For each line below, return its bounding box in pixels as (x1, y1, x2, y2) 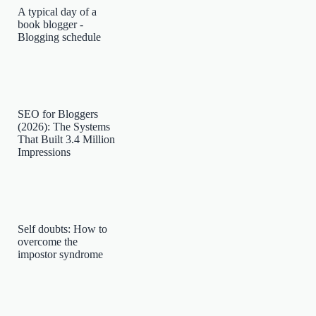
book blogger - (18, 18, 84, 31)
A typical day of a (18, 6, 97, 18)
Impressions (18, 146, 71, 159)
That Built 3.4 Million (18, 133, 116, 146)
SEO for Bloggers (18, 108, 99, 121)
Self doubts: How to (18, 222, 108, 235)
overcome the (18, 235, 78, 248)
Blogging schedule (18, 31, 102, 44)
